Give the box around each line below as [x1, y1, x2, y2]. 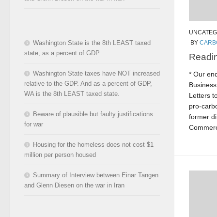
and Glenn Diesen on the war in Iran [24, 181, 124, 189]
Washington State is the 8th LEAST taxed [33, 39, 151, 46]
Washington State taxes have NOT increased [33, 69, 160, 77]
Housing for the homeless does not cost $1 [33, 140, 154, 148]
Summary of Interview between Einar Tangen [33, 171, 158, 179]
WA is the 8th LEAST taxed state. [24, 90, 120, 97]
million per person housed [24, 151, 96, 158]
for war [24, 120, 43, 128]
